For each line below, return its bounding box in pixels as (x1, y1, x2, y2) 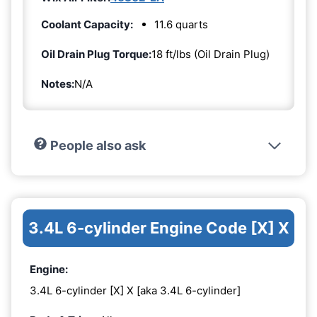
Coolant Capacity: (41, 18, 133, 32)
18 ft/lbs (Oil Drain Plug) (151, 47, 270, 62)
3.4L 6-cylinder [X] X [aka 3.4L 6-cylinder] (30, 283, 241, 297)
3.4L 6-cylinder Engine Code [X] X (28, 219, 289, 238)
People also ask (50, 138, 146, 154)
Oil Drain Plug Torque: (41, 47, 151, 62)
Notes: (41, 77, 74, 91)
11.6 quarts (154, 18, 208, 32)
